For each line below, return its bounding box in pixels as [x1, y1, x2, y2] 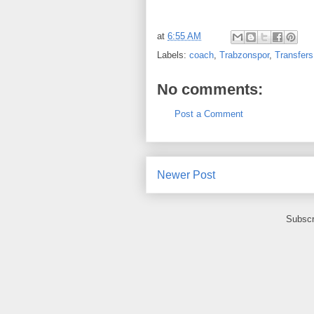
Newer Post [157, 168, 215, 181]
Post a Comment [175, 109, 243, 119]
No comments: [157, 81, 263, 98]
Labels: [157, 50, 189, 60]
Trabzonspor [219, 50, 269, 60]
